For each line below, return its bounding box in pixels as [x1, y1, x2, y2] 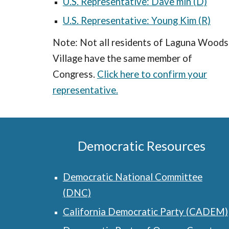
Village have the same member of [52, 53, 192, 64]
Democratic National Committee [62, 171, 202, 182]
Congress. [52, 68, 97, 80]
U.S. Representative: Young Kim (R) [62, 15, 211, 26]
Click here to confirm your [97, 68, 207, 80]
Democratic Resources [78, 138, 206, 153]
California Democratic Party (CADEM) [62, 206, 228, 217]
